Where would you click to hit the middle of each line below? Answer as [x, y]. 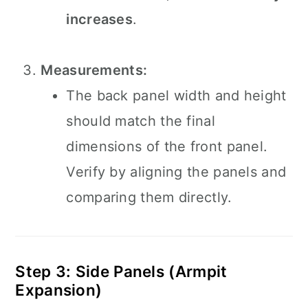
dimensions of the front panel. [167, 146]
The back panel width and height [176, 96]
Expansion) [59, 290]
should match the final [141, 121]
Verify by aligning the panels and [176, 172]
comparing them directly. [149, 197]
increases [100, 19]
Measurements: [94, 70]
